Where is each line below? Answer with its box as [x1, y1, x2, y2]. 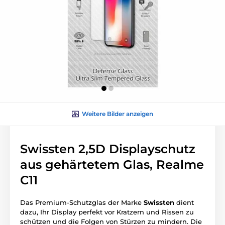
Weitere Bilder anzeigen [82, 110, 153, 118]
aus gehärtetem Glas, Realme [20, 157, 204, 172]
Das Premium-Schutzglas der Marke [20, 198, 144, 207]
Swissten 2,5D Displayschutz [20, 142, 195, 157]
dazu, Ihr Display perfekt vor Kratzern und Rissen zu [20, 208, 194, 216]
